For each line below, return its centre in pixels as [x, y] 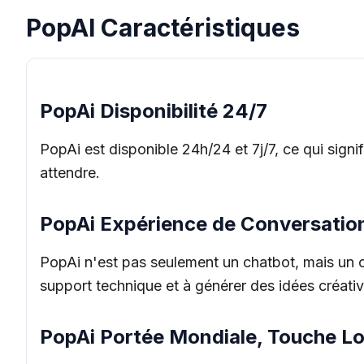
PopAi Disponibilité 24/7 [154, 111]
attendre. [70, 173]
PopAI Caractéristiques [163, 28]
